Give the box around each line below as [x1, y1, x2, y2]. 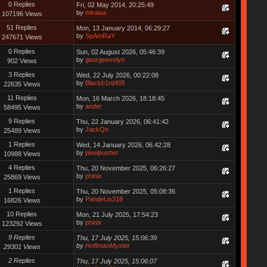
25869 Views [3, 173, 41, 181]
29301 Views [3, 243, 41, 250]
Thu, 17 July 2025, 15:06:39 [76, 234, 157, 241]
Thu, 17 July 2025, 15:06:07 [76, 257, 157, 265]
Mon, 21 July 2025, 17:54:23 [76, 210, 158, 218]
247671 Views [1, 33, 42, 41]
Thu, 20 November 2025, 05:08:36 [76, 187, 175, 195]
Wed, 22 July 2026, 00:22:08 [76, 71, 159, 79]
